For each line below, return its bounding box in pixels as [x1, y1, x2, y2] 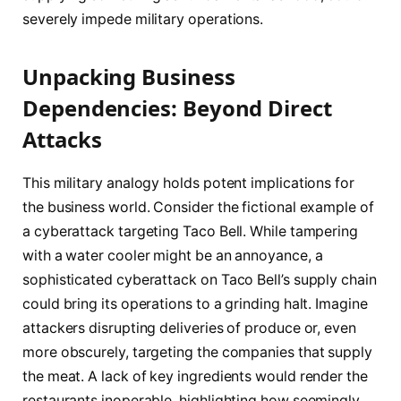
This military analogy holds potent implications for [22, 174, 354, 192]
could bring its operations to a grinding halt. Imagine [22, 294, 368, 312]
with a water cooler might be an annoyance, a [22, 246, 323, 264]
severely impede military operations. [22, 11, 264, 29]
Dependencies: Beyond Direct [22, 92, 332, 123]
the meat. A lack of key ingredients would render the [22, 367, 368, 385]
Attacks [22, 124, 102, 154]
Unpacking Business [22, 61, 235, 91]
